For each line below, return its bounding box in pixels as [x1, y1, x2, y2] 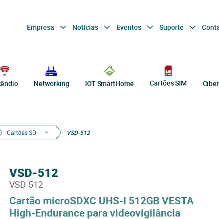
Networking [34, 79, 69, 88]
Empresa [26, 22, 56, 32]
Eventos [116, 22, 143, 32]
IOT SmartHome [85, 79, 134, 88]
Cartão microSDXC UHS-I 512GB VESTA [9, 194, 194, 207]
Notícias [72, 22, 100, 32]
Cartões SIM [150, 78, 187, 88]
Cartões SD [7, 129, 38, 136]
